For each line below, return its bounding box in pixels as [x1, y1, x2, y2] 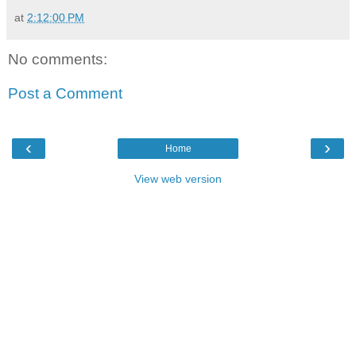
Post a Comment [8, 85, 122, 103]
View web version [134, 172, 222, 185]
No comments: [8, 50, 107, 68]
